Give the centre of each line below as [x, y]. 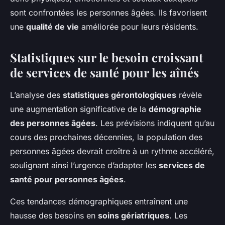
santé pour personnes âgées [67, 180]
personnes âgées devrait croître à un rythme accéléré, [112, 151]
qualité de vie [52, 27]
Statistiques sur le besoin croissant [106, 58]
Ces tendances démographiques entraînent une [99, 202]
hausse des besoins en [54, 216]
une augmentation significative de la [79, 109]
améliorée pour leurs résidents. [139, 27]
